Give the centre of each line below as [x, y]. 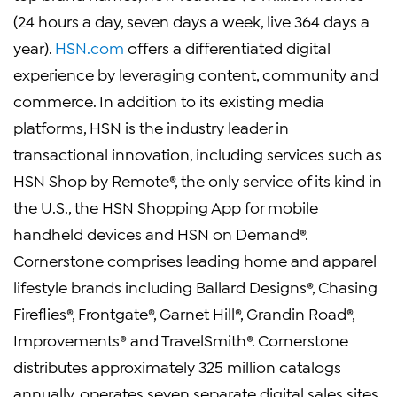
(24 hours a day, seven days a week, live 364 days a [191, 20]
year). [34, 47]
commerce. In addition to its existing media [169, 100]
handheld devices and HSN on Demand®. [160, 233]
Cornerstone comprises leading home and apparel [195, 260]
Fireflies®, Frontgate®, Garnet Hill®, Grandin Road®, [184, 313]
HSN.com [90, 47]
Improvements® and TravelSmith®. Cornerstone [181, 339]
